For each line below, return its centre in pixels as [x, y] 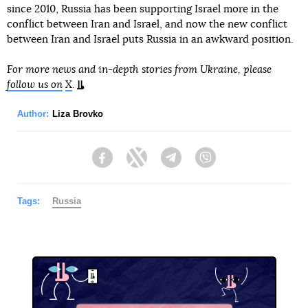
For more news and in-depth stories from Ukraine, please [139, 70]
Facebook [134, 164]
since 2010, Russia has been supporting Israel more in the [143, 9]
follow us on [35, 85]
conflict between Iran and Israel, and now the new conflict [147, 24]
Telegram [202, 164]
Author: [33, 114]
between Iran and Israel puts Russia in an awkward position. [150, 40]
